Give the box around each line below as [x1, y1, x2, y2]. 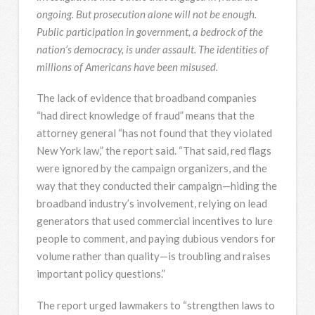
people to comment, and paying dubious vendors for [36, 232, 276, 245]
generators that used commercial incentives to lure [36, 214, 273, 228]
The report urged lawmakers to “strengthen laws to [36, 298, 275, 311]
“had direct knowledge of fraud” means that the [36, 109, 255, 122]
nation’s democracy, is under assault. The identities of [36, 42, 269, 56]
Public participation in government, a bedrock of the [36, 25, 263, 38]
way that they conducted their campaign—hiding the [36, 179, 277, 193]
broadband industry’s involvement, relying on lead [36, 197, 267, 210]
